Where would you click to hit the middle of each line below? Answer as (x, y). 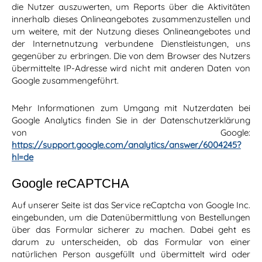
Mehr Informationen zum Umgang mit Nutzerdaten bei (131, 108)
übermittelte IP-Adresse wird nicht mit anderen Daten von (131, 68)
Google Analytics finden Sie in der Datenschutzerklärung (131, 120)
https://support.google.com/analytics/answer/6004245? (126, 145)
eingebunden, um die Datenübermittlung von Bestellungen (131, 218)
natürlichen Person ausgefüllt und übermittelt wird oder (131, 254)
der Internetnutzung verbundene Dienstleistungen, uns (131, 44)
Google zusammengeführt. (65, 81)
